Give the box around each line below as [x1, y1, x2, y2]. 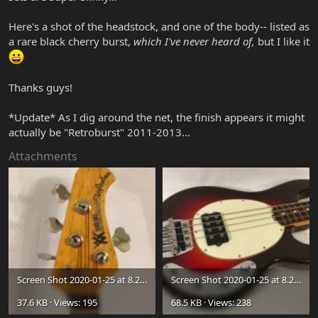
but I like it [255, 33, 309, 48]
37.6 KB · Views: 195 [17, 295, 97, 309]
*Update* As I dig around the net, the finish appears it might [9, 109, 305, 124]
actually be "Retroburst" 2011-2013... [9, 124, 190, 139]
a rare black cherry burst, [9, 33, 133, 48]
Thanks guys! [9, 79, 72, 94]
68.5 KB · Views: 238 [171, 295, 251, 309]
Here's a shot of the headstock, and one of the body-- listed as [9, 18, 309, 33]
